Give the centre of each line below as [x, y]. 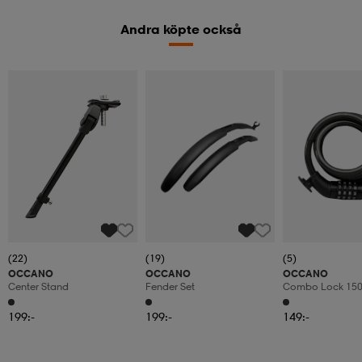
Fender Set [170, 287]
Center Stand [38, 287]
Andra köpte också [181, 29]
